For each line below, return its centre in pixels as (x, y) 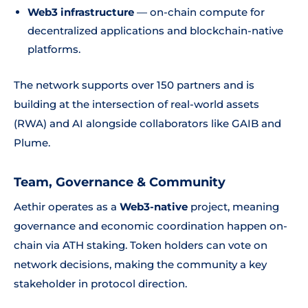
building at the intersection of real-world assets (136, 104)
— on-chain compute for (199, 12)
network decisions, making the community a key (140, 264)
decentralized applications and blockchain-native (155, 31)
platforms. (54, 49)
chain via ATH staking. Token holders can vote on (141, 245)
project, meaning (233, 207)
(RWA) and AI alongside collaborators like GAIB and (147, 123)
